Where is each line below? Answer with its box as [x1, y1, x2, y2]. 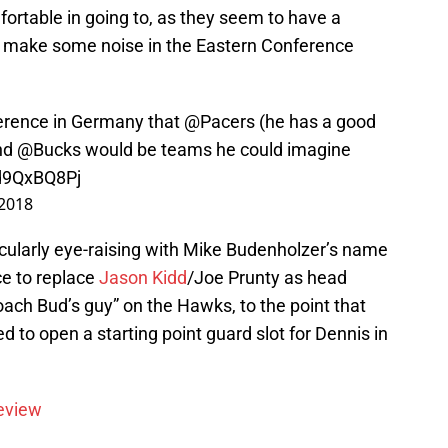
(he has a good [255, 111, 376, 133]
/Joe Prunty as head [187, 267, 347, 289]
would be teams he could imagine [81, 139, 351, 161]
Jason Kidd [99, 267, 187, 289]
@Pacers [184, 111, 255, 133]
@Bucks [17, 139, 81, 161]
